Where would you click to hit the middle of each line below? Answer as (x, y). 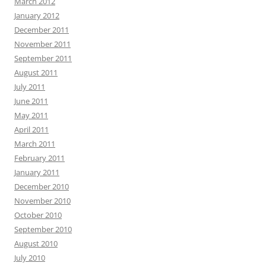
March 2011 (35, 144)
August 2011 (36, 72)
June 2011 (31, 101)
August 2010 (36, 243)
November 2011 (42, 44)
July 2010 (30, 258)
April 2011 (31, 129)
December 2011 (42, 30)
